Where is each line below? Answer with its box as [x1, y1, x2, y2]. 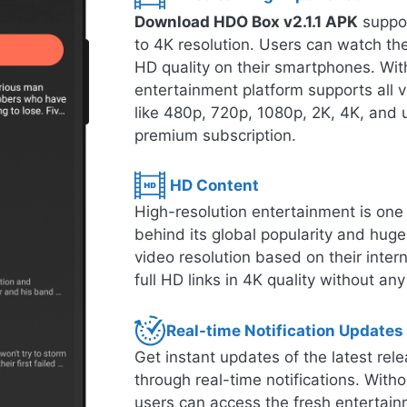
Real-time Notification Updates [166, 321, 403, 340]
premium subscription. [134, 125, 296, 144]
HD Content [170, 176, 259, 195]
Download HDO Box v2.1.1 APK [134, 12, 358, 31]
